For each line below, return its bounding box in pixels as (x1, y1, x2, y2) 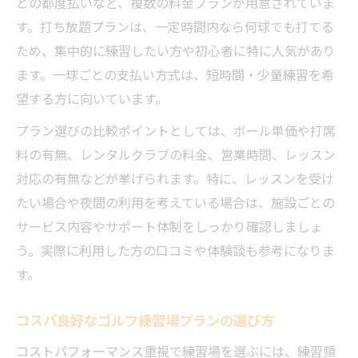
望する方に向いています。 (16, 89, 168, 108)
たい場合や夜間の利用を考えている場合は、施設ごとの (16, 193, 335, 212)
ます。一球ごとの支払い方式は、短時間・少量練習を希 (16, 65, 334, 84)
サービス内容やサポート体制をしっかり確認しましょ (16, 217, 323, 236)
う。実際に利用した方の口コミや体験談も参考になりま (16, 241, 335, 260)
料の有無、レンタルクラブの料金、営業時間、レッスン (16, 145, 336, 164)
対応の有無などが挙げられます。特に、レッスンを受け (16, 169, 334, 188)
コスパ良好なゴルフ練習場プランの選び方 (16, 310, 274, 330)
